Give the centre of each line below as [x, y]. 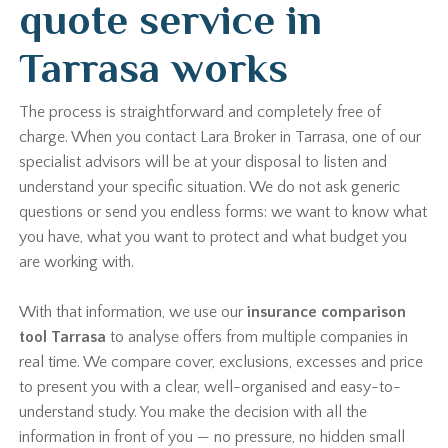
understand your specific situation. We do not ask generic [210, 187]
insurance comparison [327, 312]
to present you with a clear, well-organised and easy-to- [210, 387]
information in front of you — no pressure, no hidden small [212, 437]
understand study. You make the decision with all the [193, 412]
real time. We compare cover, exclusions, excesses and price [221, 362]
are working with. [77, 262]
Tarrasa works [154, 67]
